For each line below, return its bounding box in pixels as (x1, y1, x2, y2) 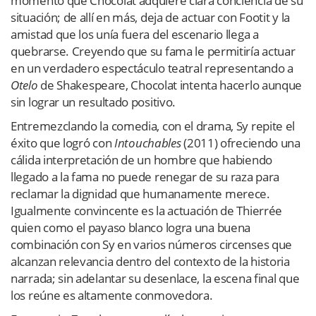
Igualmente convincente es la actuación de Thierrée (11, 202, 283, 219)
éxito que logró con (11, 134, 114, 151)
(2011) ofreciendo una (183, 134, 300, 151)
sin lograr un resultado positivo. (11, 93, 176, 110)
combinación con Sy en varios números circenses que (11, 236, 293, 253)
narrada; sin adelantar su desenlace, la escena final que (11, 269, 300, 286)
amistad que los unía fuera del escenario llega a (11, 25, 259, 42)
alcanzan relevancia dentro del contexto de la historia (11, 253, 290, 269)
